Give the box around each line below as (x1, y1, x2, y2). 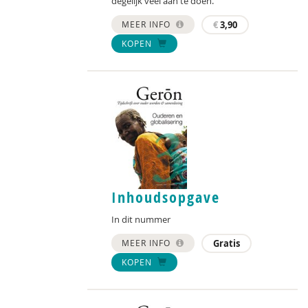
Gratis (213, 237, 240, 250)
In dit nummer (111, 213, 170, 226)
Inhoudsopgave (111, 187, 220, 208)
